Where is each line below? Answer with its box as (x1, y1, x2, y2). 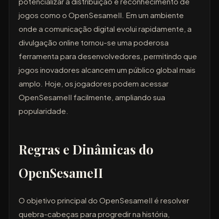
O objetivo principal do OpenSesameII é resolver (19, 196, 190, 205)
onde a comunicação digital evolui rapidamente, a (19, 23, 192, 33)
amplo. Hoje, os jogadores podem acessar (19, 78, 169, 88)
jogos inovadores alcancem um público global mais (19, 65, 196, 74)
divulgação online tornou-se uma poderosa (19, 37, 169, 47)
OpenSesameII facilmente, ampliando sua (19, 92, 166, 102)
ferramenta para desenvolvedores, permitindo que (19, 51, 197, 61)
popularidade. (19, 106, 69, 115)
